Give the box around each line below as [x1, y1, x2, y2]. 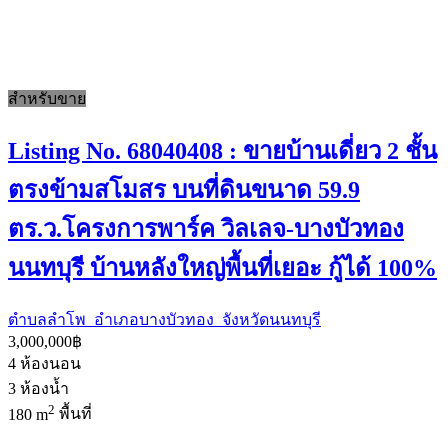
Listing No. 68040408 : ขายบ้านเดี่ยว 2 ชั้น [8, 138, 437, 165]
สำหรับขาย [8, 90, 86, 108]
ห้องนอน [20, 355, 81, 373]
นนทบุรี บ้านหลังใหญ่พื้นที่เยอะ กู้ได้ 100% [8, 255, 437, 282]
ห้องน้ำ [20, 380, 69, 398]
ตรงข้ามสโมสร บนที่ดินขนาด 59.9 [8, 177, 360, 204]
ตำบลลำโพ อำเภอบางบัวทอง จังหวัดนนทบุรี [8, 311, 321, 329]
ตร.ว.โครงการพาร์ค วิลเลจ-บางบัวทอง [8, 216, 404, 243]
